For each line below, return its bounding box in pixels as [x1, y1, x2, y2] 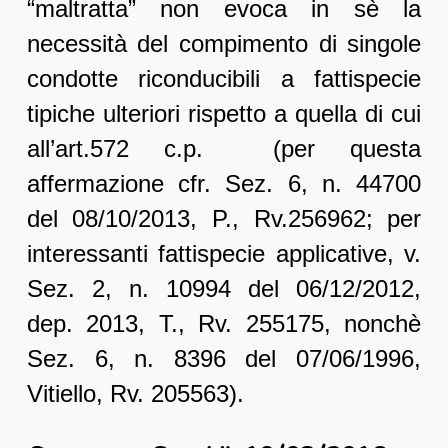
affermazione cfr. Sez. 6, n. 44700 [26, 170, 422, 198]
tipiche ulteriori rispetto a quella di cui [26, 100, 422, 128]
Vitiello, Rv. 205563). [26, 380, 244, 408]
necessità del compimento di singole [26, 30, 422, 58]
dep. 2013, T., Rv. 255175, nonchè [26, 310, 422, 338]
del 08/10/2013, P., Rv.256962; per [26, 205, 422, 233]
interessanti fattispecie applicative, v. [26, 240, 422, 268]
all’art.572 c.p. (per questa [26, 135, 422, 163]
